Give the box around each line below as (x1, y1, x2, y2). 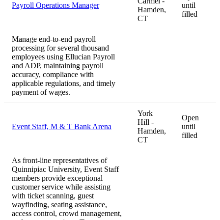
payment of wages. (12, 88, 70, 97)
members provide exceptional (12, 174, 103, 183)
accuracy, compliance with (12, 70, 94, 79)
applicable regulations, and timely (12, 79, 115, 88)
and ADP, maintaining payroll (12, 61, 104, 70)
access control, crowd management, (12, 209, 122, 218)
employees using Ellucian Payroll (12, 53, 115, 61)
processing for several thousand (12, 44, 109, 53)
